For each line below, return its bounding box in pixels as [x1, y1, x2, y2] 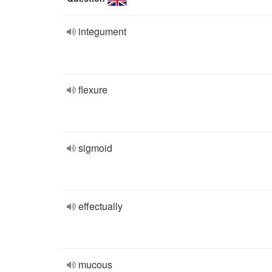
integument [78, 24, 126, 38]
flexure [78, 83, 107, 97]
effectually [78, 199, 123, 213]
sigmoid [78, 141, 112, 155]
